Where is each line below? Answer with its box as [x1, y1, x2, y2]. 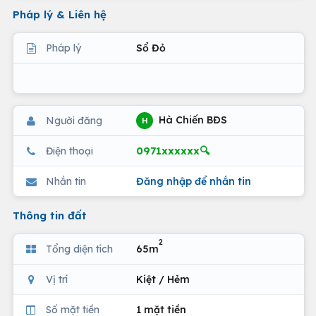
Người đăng [46, 114, 102, 127]
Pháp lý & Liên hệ [13, 8, 107, 21]
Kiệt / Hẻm [136, 272, 190, 286]
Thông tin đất [13, 209, 87, 222]
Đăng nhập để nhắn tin [136, 174, 251, 188]
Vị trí [46, 272, 68, 286]
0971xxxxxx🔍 [136, 144, 209, 157]
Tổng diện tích [46, 242, 113, 255]
